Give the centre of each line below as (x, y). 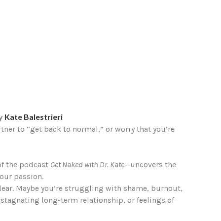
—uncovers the (150, 164)
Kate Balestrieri (34, 116)
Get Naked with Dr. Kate (87, 164)
